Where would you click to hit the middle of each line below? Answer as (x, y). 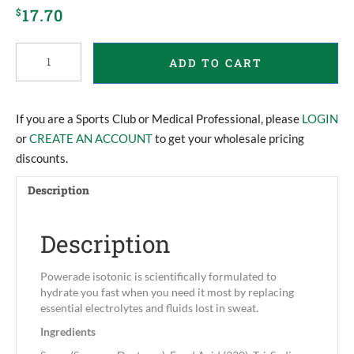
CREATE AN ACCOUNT (91, 139)
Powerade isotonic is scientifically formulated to (158, 277)
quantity (38, 81)
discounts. (42, 158)
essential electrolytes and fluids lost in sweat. (149, 308)
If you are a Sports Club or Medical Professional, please (159, 119)
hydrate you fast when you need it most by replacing (167, 292)
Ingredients (68, 332)
